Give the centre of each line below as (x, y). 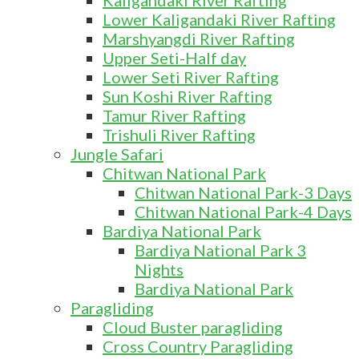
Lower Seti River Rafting (191, 77)
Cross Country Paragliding (198, 346)
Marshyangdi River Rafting (199, 38)
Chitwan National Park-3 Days (243, 192)
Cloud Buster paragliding (193, 327)
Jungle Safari (117, 154)
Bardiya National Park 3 (220, 250)
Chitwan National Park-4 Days (243, 212)
